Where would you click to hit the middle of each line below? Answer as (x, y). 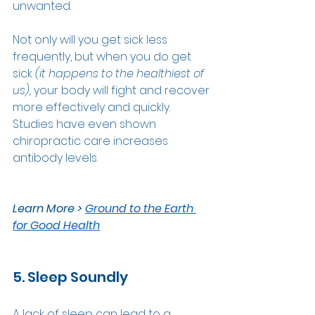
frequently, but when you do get (103, 57)
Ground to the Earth (141, 209)
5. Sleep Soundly (70, 277)
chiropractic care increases (92, 141)
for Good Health (56, 226)
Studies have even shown (86, 124)
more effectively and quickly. (93, 108)
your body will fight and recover (123, 91)
